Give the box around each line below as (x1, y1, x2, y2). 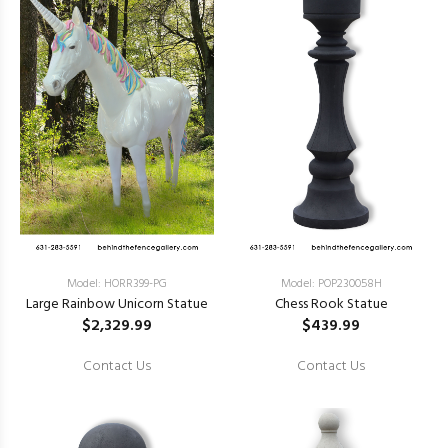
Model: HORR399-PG (67, 273, 167, 294)
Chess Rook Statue (274, 292, 388, 316)
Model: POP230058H (280, 273, 382, 294)
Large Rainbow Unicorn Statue (26, 292, 208, 316)
